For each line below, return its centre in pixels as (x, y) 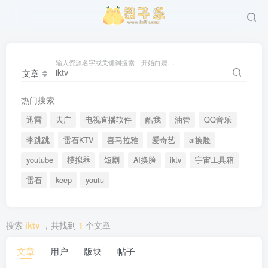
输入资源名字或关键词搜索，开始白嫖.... (115, 62)
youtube (39, 160)
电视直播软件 (108, 120)
